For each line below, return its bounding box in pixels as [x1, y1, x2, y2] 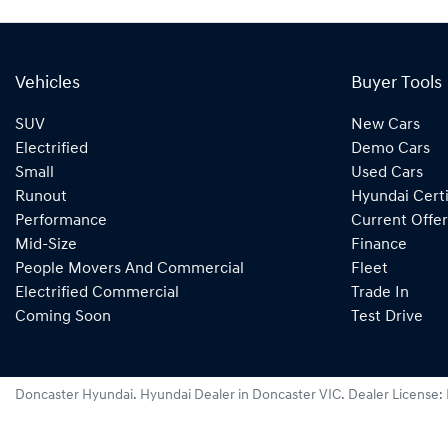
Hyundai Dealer [140, 388, 235, 403]
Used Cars [351, 165, 423, 181]
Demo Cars [351, 141, 430, 157]
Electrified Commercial [15, 285, 179, 301]
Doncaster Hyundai [15, 388, 133, 403]
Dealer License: [348, 388, 446, 403]
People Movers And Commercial [15, 261, 244, 277]
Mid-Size [15, 237, 77, 253]
